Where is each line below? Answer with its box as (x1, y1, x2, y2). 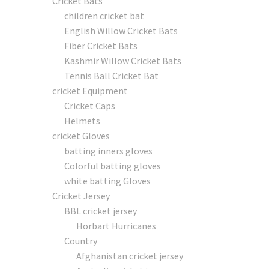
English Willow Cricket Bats (64, 24, 178, 37)
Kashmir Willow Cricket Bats (64, 54, 181, 67)
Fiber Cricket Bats (64, 39, 138, 52)
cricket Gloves (52, 129, 110, 142)
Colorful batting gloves (64, 159, 161, 172)
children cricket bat (64, 9, 144, 22)
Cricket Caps (64, 99, 115, 112)
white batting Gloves (64, 174, 151, 187)
